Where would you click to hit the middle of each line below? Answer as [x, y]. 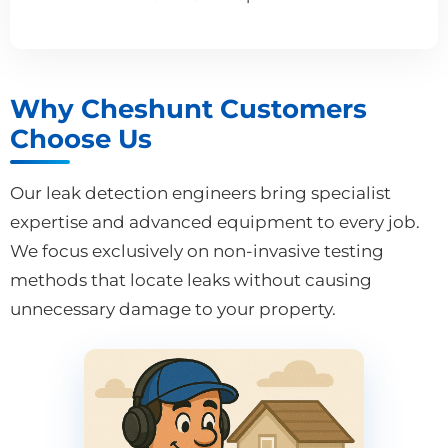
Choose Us [81, 138]
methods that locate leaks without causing [191, 279]
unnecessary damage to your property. [173, 308]
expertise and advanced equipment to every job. [215, 221]
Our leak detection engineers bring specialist [200, 192]
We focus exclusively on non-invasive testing [197, 250]
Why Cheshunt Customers [188, 108]
